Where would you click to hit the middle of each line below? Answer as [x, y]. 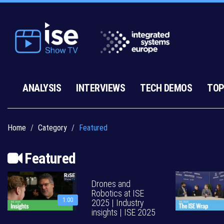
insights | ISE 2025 [123, 212]
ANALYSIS [42, 88]
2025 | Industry [118, 203]
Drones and [111, 184]
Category [52, 128]
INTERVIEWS [100, 88]
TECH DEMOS [166, 88]
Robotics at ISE [118, 193]
